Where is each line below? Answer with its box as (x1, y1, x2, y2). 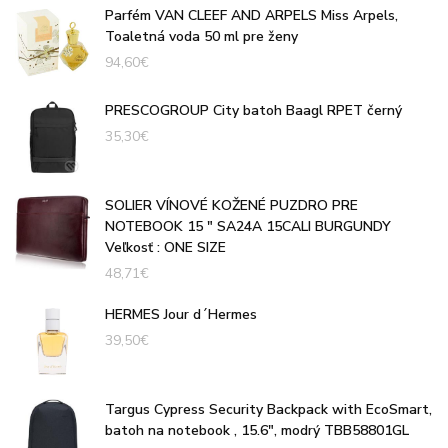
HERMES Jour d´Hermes (105, 304, 257, 324)
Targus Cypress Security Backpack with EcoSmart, (105, 399, 432, 419)
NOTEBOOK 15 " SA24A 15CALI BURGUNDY (105, 216, 391, 236)
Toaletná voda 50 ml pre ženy (105, 26, 298, 46)
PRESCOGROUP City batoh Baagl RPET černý (105, 100, 402, 120)
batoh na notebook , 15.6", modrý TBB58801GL (105, 420, 409, 440)
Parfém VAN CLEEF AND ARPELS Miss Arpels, (105, 5, 398, 25)
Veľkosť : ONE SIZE (105, 237, 226, 257)
